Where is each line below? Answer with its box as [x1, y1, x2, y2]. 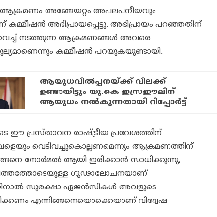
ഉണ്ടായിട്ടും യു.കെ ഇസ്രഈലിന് [40, 87, 175, 97]
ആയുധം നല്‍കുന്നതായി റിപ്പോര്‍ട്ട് [40, 97, 187, 108]
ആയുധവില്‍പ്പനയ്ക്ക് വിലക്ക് [40, 77, 166, 87]
